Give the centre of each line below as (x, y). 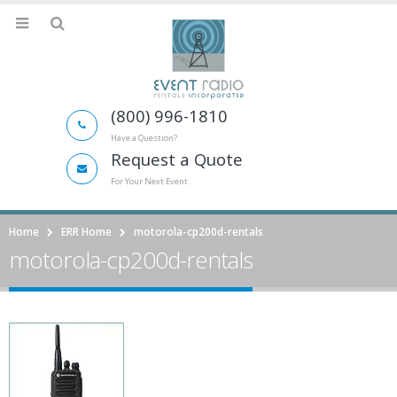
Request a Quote (177, 160)
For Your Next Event (149, 182)
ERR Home (86, 232)
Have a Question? (144, 138)
